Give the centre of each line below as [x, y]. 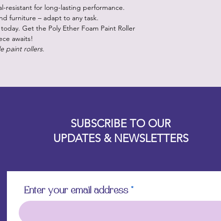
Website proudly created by [121, 110]
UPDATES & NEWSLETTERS [121, 138]
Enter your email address [76, 191]
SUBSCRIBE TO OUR [121, 123]
